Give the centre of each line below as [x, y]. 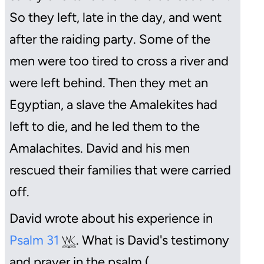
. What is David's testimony [153, 240]
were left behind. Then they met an [109, 83]
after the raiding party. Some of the [110, 39]
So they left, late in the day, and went [115, 18]
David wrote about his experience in [111, 219]
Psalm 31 [36, 240]
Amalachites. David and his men [100, 148]
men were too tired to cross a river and [119, 61]
